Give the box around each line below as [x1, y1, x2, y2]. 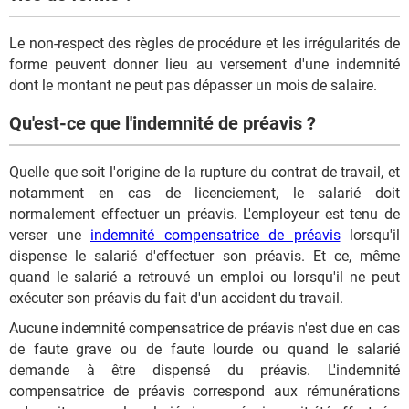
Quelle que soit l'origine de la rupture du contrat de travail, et [9, 163, 400, 181]
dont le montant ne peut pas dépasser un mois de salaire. [9, 76, 377, 94]
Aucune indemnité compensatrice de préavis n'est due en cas [9, 319, 400, 337]
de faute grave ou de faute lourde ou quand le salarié [9, 340, 400, 358]
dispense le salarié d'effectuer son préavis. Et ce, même [9, 246, 400, 265]
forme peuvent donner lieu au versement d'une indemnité [9, 55, 400, 73]
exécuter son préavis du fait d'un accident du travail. [9, 288, 343, 307]
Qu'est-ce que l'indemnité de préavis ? [9, 112, 316, 135]
